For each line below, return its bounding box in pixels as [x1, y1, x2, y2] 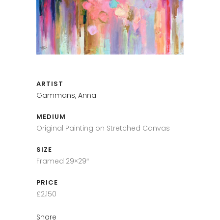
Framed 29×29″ [36, 156, 89, 166]
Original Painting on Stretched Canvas [36, 123, 170, 134]
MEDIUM [36, 112, 66, 122]
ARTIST [36, 79, 63, 89]
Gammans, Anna [36, 90, 96, 101]
